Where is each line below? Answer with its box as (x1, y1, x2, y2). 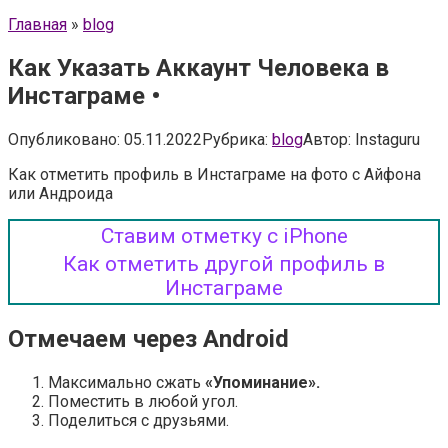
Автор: (303, 129, 351, 149)
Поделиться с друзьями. (48, 410, 229, 430)
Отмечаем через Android (8, 324, 289, 353)
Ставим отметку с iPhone (100, 223, 348, 248)
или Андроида (8, 183, 113, 203)
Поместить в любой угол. (48, 391, 238, 411)
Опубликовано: (8, 129, 120, 149)
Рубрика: (202, 129, 268, 149)
